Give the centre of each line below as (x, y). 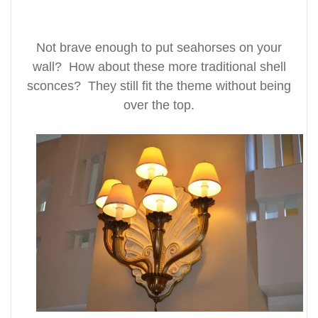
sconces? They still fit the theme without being (159, 86)
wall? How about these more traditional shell (159, 67)
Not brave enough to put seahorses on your (159, 48)
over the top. (159, 105)
